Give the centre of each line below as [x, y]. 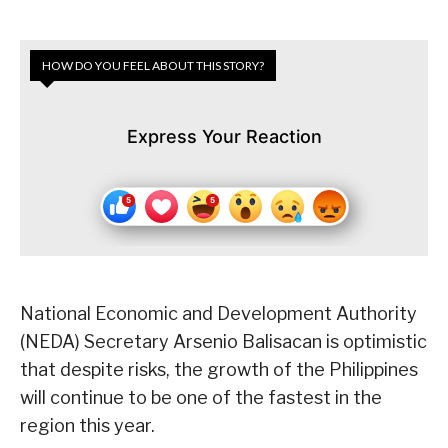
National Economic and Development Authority [218, 314]
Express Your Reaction [224, 137]
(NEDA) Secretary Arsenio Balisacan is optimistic [223, 342]
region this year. [87, 426]
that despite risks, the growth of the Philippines [219, 370]
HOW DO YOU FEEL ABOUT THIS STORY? [153, 66]
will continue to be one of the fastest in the [201, 398]
